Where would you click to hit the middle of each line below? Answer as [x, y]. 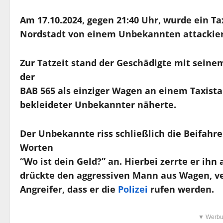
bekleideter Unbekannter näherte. [98, 105]
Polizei [134, 189]
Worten [37, 148]
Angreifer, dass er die [69, 189]
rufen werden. [182, 189]
